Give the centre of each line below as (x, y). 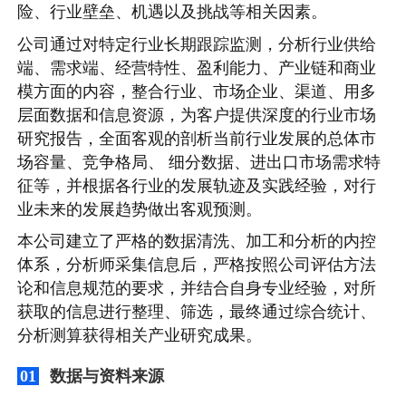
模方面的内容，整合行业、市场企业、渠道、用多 (197, 91)
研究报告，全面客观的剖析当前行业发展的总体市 (197, 138)
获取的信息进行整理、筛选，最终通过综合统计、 (197, 312)
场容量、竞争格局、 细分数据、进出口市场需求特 (199, 161)
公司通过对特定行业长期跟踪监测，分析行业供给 (197, 43)
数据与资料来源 (107, 376)
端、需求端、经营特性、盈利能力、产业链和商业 (197, 67)
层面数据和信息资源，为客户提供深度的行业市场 (197, 114)
